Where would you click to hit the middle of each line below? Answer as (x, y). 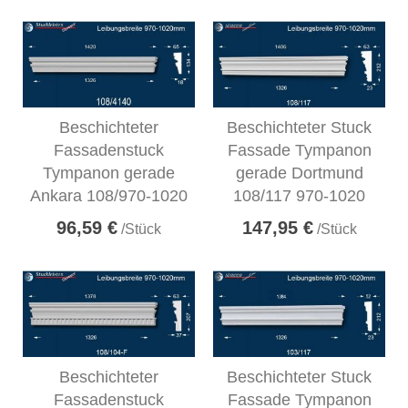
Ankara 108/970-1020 (109, 196)
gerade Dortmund (299, 173)
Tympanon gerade (109, 173)
